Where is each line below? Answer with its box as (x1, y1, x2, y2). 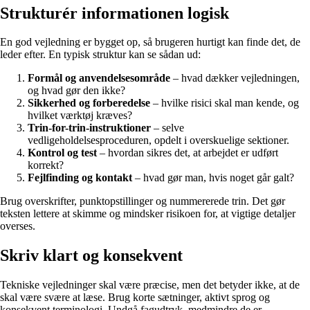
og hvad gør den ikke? (28, 84, 125, 97)
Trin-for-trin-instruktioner (28, 122, 151, 134)
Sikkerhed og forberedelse (28, 97, 150, 109)
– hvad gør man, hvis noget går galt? (132, 172, 294, 184)
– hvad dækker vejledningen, (170, 72, 300, 84)
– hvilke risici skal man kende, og (150, 97, 299, 109)
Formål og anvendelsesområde (28, 72, 170, 84)
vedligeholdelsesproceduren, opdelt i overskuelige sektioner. (28, 134, 289, 147)
